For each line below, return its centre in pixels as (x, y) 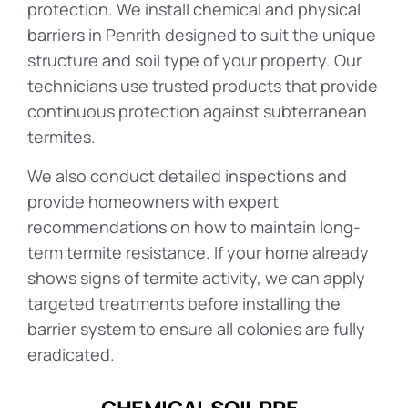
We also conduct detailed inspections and (187, 175)
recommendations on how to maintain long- (194, 226)
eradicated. (71, 354)
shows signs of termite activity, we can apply (196, 277)
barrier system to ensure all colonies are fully (196, 328)
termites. (61, 137)
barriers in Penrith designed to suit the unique (202, 35)
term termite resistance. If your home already (198, 252)
